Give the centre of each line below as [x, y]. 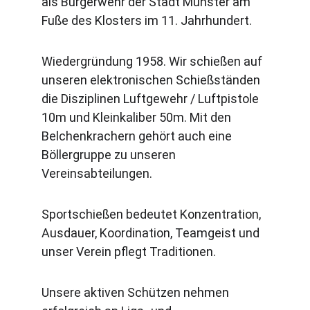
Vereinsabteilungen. [97, 173]
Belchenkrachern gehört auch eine [138, 136]
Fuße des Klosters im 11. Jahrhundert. [147, 20]
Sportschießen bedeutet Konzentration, [153, 214]
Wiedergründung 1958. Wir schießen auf [153, 61]
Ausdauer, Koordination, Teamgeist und [152, 233]
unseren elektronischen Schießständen [152, 80]
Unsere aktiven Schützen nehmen [137, 292]
